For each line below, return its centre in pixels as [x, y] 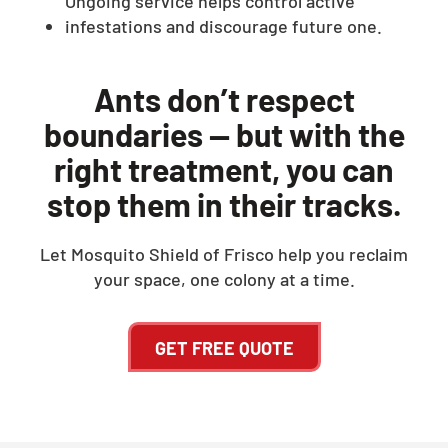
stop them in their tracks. [224, 203]
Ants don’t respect [224, 98]
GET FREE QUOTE [224, 347]
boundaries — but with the [224, 133]
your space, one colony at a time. [224, 278]
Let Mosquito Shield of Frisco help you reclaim [224, 253]
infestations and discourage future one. [223, 25]
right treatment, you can [224, 168]
